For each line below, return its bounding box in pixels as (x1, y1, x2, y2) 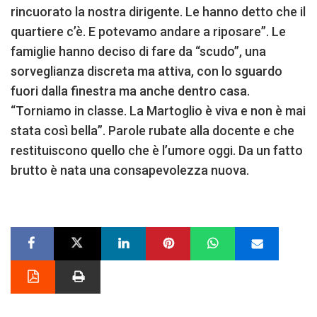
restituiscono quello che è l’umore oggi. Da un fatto (11, 142, 303, 158)
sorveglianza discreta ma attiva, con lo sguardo (11, 63, 282, 79)
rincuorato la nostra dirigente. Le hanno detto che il (11, 4, 306, 19)
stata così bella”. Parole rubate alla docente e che (11, 122, 294, 138)
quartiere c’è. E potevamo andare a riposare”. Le (11, 23, 286, 39)
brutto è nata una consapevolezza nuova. (11, 162, 249, 178)
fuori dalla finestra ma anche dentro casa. (11, 83, 250, 98)
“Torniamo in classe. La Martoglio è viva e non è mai (11, 103, 306, 118)
